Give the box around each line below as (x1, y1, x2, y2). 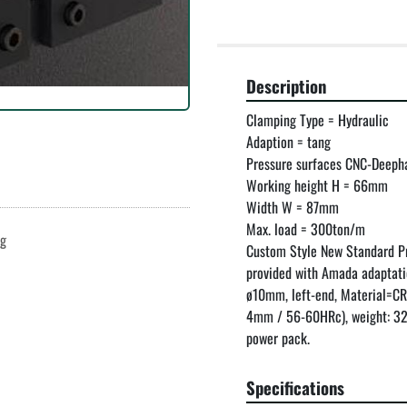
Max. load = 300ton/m (246, 218, 365, 241)
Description (246, 74, 326, 99)
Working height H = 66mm (246, 174, 388, 197)
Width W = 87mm (246, 196, 339, 219)
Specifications (246, 375, 344, 401)
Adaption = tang (246, 131, 331, 154)
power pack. (246, 327, 310, 350)
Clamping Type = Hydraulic (246, 109, 389, 132)
